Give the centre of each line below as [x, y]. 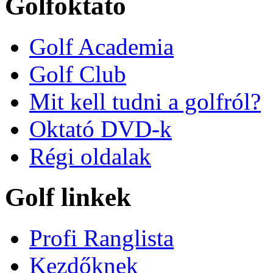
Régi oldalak [90, 157]
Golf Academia [101, 47]
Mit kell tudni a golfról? [145, 102]
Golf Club [78, 74]
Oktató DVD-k [101, 129]
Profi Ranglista [101, 238]
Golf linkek [68, 197]
